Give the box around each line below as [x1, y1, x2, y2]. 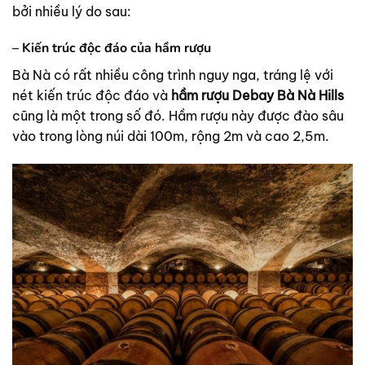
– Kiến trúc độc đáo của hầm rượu [12, 39, 211, 58]
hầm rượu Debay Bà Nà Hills [171, 87, 344, 104]
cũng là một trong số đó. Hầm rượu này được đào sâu [12, 108, 344, 125]
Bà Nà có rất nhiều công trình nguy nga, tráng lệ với [12, 67, 333, 84]
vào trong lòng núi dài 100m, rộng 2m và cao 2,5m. [12, 128, 329, 145]
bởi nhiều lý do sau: [12, 2, 131, 20]
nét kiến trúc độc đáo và [12, 87, 171, 104]
